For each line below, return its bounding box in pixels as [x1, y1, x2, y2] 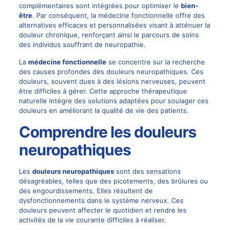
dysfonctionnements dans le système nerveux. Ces [18, 196, 184, 204]
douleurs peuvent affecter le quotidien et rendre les [18, 206, 187, 214]
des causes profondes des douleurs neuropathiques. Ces [18, 67, 203, 76]
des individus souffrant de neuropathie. [18, 40, 146, 49]
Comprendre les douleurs [18, 123, 196, 141]
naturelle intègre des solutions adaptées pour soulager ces [18, 97, 209, 105]
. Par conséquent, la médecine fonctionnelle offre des [32, 11, 205, 19]
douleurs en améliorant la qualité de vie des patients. [18, 106, 189, 114]
